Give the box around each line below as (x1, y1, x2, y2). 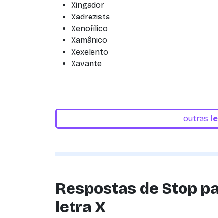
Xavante (71, 59, 102, 68)
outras (183, 114, 210, 123)
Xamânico (71, 36, 107, 45)
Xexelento (71, 47, 108, 56)
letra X (55, 198, 106, 217)
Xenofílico (71, 24, 108, 33)
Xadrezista (71, 12, 110, 21)
